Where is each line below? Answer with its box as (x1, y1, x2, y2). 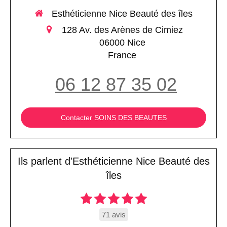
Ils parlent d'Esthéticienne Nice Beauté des (17, 155, 210, 167)
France (108, 50, 136, 60)
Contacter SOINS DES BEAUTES (60, 113, 167, 122)
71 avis (101, 210, 126, 219)
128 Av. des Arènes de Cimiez (61, 24, 183, 35)
